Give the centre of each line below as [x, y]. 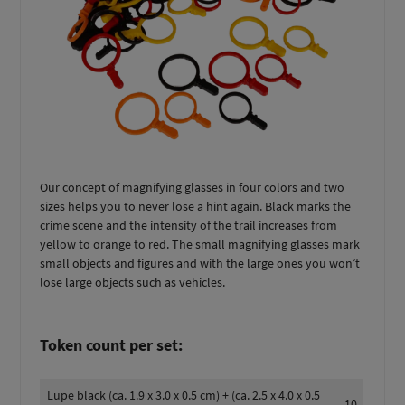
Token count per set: [112, 344]
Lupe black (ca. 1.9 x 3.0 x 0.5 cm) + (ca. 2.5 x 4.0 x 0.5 [184, 395]
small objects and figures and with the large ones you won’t [200, 263]
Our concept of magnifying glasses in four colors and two [193, 187]
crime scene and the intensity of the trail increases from [189, 225]
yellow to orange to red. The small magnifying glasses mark [200, 244]
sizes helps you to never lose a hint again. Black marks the [196, 206]
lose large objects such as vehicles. [133, 282]
